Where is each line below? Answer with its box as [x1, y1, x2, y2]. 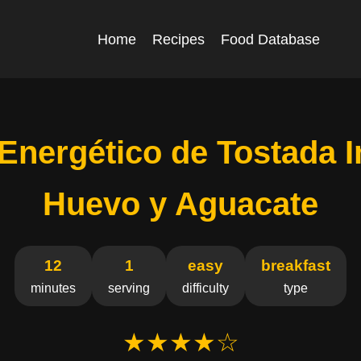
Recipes [152, 31, 205, 48]
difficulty [182, 281, 229, 295]
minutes [31, 281, 76, 295]
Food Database [221, 31, 320, 48]
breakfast [261, 257, 330, 274]
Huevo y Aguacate [43, 186, 318, 222]
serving [108, 281, 150, 295]
